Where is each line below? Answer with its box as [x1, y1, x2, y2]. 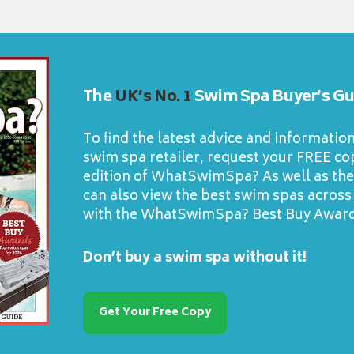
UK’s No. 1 [115, 83, 192, 111]
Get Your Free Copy [98, 302, 211, 322]
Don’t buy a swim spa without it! [82, 246, 307, 270]
